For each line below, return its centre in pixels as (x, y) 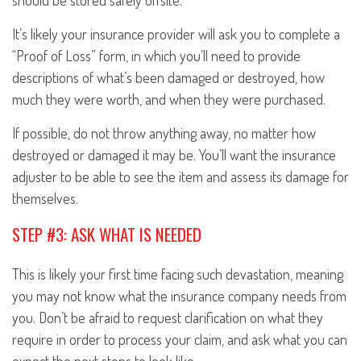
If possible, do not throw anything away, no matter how (164, 133)
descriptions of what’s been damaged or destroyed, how (168, 78)
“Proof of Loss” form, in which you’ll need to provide (156, 56)
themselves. (45, 199)
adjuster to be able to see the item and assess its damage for (180, 177)
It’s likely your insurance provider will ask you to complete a (176, 34)
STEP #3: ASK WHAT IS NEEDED (107, 234)
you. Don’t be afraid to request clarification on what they (168, 318)
